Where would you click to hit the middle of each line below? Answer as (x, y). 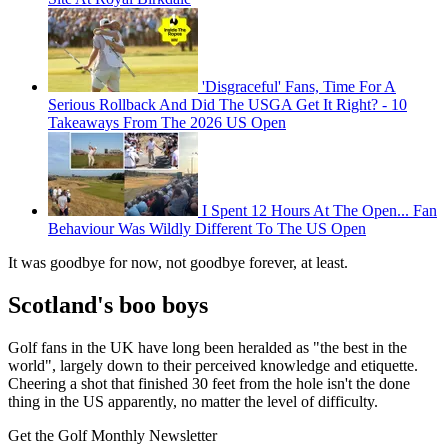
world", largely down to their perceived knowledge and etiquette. (213, 365)
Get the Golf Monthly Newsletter (112, 435)
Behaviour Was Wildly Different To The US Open (207, 228)
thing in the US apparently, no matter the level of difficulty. (195, 401)
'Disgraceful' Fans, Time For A (299, 86)
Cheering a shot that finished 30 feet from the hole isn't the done (209, 383)
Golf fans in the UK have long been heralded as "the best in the (207, 347)
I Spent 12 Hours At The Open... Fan (319, 210)
